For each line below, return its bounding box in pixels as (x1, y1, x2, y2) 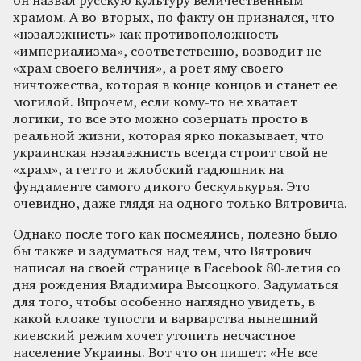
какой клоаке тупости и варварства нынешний (13, 312, 318, 326)
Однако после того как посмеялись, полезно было (13, 227, 338, 242)
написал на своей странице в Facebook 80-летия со (13, 261, 341, 276)
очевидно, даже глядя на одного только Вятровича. (13, 197, 347, 211)
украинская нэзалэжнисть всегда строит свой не (13, 146, 328, 160)
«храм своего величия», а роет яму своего (13, 61, 284, 76)
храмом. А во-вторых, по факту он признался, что (13, 10, 334, 25)
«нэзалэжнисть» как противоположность (13, 27, 279, 42)
